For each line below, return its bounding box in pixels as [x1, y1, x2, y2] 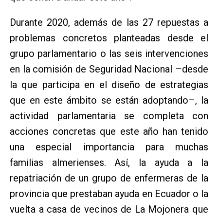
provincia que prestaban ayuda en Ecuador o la [10, 187, 208, 200]
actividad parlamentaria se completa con [10, 109, 208, 122]
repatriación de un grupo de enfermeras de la [10, 172, 208, 184]
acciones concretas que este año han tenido [10, 125, 208, 137]
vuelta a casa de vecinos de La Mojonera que [10, 203, 208, 215]
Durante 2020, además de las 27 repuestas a [10, 16, 208, 28]
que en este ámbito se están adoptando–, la [10, 94, 208, 106]
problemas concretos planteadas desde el [10, 32, 208, 44]
